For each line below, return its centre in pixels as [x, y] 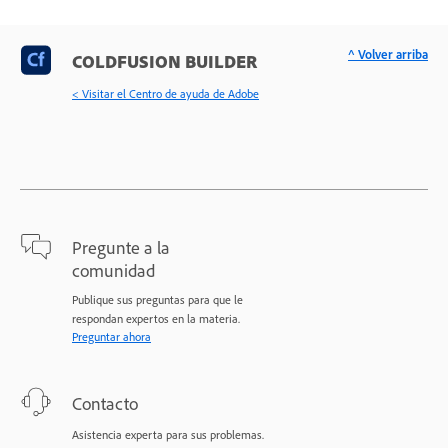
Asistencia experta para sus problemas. [168, 434]
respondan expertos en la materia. [156, 318]
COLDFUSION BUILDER [164, 60]
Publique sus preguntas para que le [157, 299]
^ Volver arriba [388, 53]
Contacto [105, 402]
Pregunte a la [121, 246]
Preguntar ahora [111, 336]
